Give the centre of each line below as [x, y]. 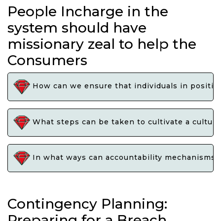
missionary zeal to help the [102, 44]
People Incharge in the [88, 12]
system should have [77, 28]
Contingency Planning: [87, 204]
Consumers [47, 60]
